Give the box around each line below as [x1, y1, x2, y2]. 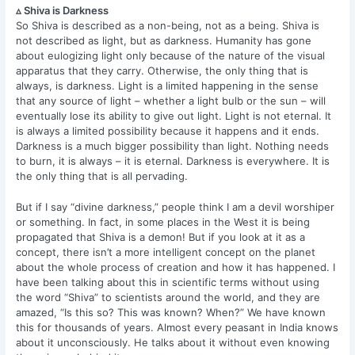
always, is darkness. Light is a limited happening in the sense [16, 78, 319, 92]
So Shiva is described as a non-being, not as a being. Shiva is [16, 18, 320, 32]
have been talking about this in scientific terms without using [16, 276, 320, 289]
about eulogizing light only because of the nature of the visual [16, 48, 326, 62]
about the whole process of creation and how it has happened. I [16, 261, 336, 274]
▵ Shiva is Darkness [16, 3, 109, 17]
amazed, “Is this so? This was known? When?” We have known [16, 306, 326, 319]
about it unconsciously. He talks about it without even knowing [16, 336, 330, 349]
